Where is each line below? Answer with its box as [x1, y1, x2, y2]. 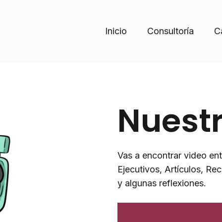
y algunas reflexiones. [117, 178, 209, 189]
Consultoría [147, 26, 194, 37]
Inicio [105, 26, 127, 37]
